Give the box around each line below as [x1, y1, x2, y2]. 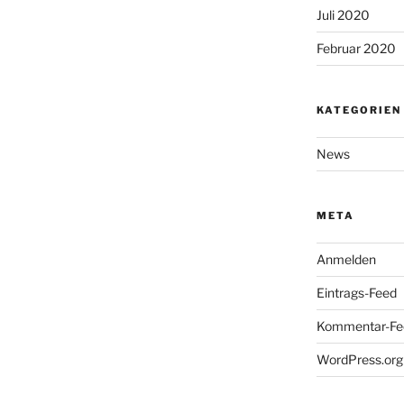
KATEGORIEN [316, 103, 401, 116]
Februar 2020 [316, 40, 396, 56]
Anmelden [316, 251, 376, 267]
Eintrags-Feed [316, 284, 397, 300]
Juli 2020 [316, 6, 370, 23]
